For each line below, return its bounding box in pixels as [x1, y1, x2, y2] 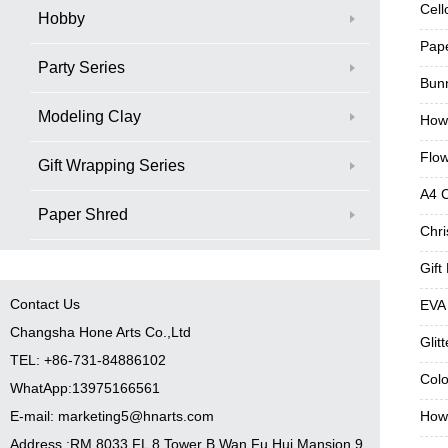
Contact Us [10, 295, 80, 312]
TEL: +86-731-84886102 [10, 351, 166, 368]
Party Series [38, 58, 125, 76]
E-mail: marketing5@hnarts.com [10, 407, 214, 424]
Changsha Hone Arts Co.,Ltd [10, 323, 191, 340]
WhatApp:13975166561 [10, 379, 160, 396]
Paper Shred [38, 205, 128, 223]
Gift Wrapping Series [38, 156, 185, 174]
